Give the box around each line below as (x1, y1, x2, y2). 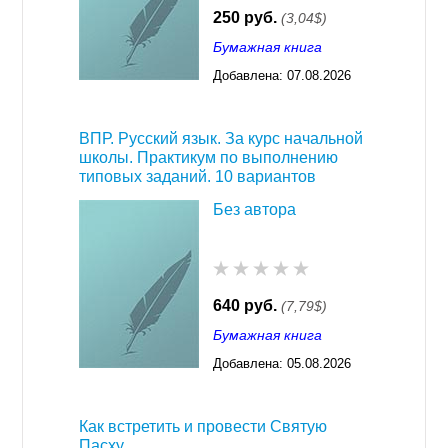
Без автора (213, 201, 296, 219)
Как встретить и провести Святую (79, 418, 327, 436)
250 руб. (213, 9, 277, 27)
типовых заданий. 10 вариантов (79, 168, 316, 186)
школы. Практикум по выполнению (79, 149, 338, 167)
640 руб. (213, 297, 277, 315)
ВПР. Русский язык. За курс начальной (79, 130, 363, 148)
